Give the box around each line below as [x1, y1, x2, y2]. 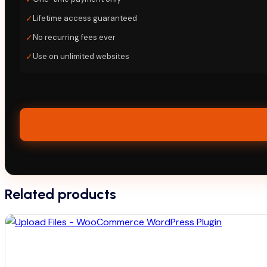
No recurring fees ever [33, 32, 116, 42]
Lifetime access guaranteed [33, 13, 137, 23]
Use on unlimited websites [33, 51, 129, 61]
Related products [5, 185, 116, 203]
